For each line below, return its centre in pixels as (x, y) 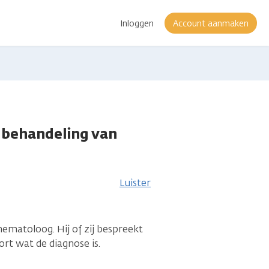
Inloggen (137, 23)
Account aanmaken (211, 23)
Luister (135, 183)
